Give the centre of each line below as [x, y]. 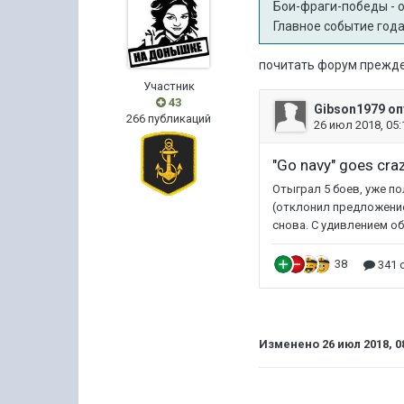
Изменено [291, 344]
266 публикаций [169, 119]
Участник [169, 86]
